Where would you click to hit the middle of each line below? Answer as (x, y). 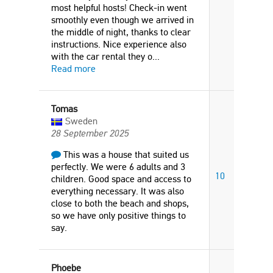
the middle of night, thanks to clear (121, 32)
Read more (73, 69)
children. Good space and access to (121, 179)
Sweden (81, 121)
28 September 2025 (90, 133)
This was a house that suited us (125, 154)
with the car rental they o (102, 56)
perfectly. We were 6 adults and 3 (118, 167)
